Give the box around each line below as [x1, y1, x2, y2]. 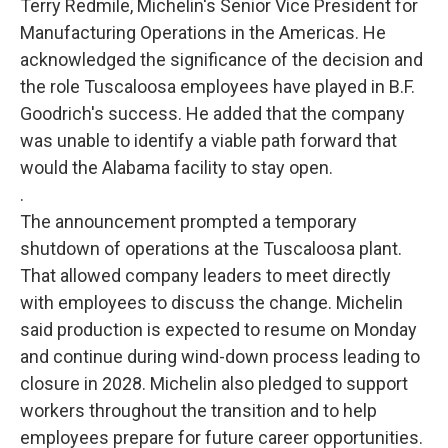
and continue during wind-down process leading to [20, 346, 420, 367]
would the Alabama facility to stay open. [20, 157, 333, 178]
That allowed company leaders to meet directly [20, 265, 391, 286]
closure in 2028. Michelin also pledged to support [20, 373, 408, 394]
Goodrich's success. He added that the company [20, 103, 405, 124]
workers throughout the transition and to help [20, 400, 377, 421]
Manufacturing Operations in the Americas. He [20, 22, 386, 43]
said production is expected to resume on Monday [20, 319, 417, 340]
